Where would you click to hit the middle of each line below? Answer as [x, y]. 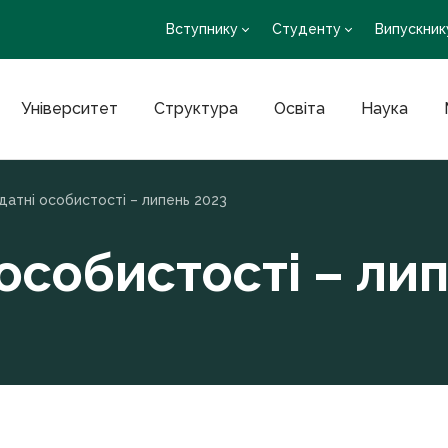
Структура [195, 108]
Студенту [306, 29]
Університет [69, 108]
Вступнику [202, 29]
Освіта [299, 108]
